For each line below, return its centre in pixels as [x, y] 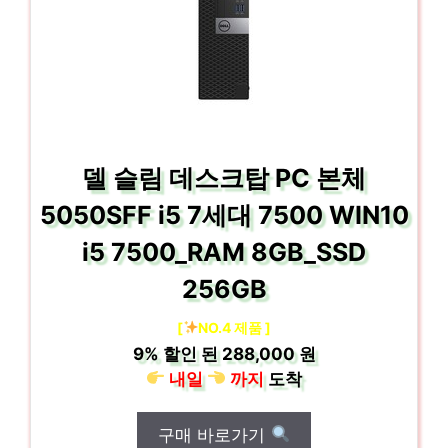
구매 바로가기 [214, 434]
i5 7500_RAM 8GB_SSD [224, 251]
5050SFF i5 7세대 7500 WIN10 [224, 214]
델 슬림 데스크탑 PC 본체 [224, 177]
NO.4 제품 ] [235, 327]
